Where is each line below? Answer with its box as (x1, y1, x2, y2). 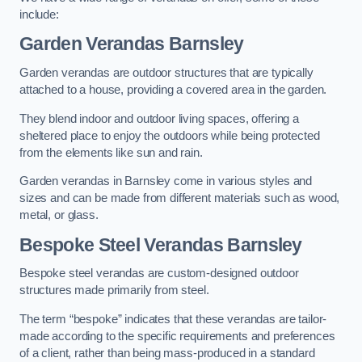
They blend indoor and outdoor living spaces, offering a (19, 112, 300, 125)
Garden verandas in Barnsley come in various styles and (19, 175, 313, 188)
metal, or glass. (19, 208, 99, 222)
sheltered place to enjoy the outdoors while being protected (19, 128, 320, 142)
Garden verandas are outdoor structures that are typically (19, 66, 314, 80)
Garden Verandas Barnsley (19, 33, 244, 55)
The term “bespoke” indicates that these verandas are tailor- (19, 312, 327, 326)
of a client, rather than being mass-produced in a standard (19, 346, 315, 360)
